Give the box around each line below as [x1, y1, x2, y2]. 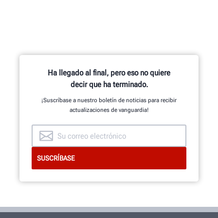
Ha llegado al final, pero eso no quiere [48, 68, 170, 77]
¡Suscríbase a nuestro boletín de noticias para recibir [41, 97, 177, 104]
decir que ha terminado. [70, 80, 148, 89]
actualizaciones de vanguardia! [69, 107, 149, 113]
